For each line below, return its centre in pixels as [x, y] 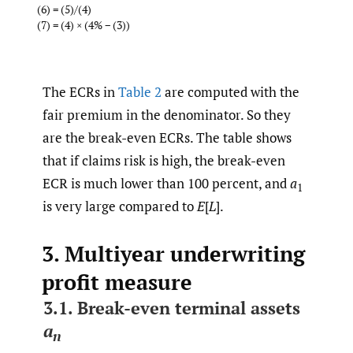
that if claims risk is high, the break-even [164, 160]
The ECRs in [80, 91]
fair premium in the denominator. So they [167, 114]
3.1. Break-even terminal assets [171, 308]
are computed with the [230, 91]
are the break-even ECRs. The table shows [167, 137]
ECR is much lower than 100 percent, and [166, 183]
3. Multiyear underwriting [173, 254]
